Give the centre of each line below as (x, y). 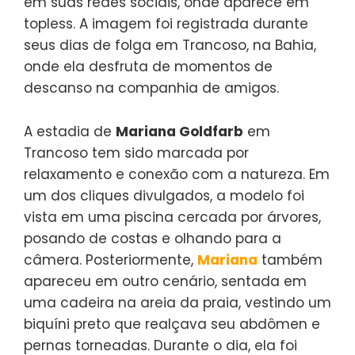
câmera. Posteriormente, (111, 260)
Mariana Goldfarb (179, 131)
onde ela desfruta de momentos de (148, 66)
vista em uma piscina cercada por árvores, (172, 217)
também (290, 260)
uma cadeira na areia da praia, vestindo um (177, 302)
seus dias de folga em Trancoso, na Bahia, (170, 45)
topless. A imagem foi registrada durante (166, 23)
